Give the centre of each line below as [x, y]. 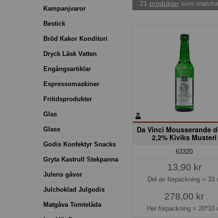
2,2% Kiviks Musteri [184, 137]
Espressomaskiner [71, 84]
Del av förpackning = [177, 179]
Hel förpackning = [173, 208]
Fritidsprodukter [68, 99]
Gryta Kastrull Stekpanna [81, 159]
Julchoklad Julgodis [74, 189]
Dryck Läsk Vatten [70, 54]
